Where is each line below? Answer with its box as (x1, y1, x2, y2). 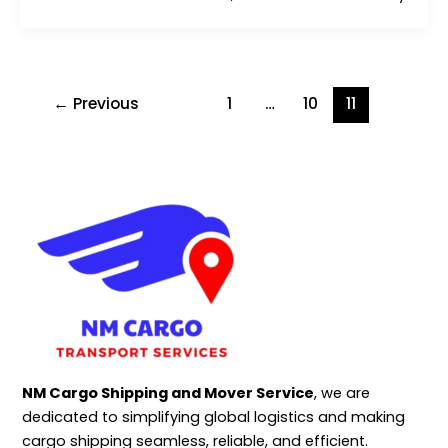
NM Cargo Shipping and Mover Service (22, 383, 314, 404)
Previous (68, 92, 139, 114)
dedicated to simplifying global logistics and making (22, 407, 405, 428)
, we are (314, 383, 370, 404)
